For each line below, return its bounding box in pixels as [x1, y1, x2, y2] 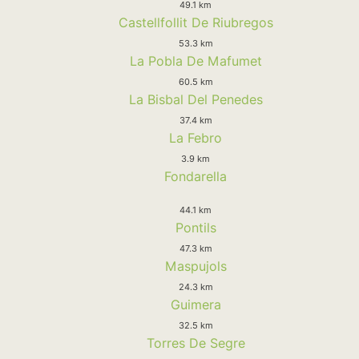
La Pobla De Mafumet [129, 52, 262, 69]
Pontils [175, 219, 216, 236]
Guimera [170, 296, 221, 313]
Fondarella [164, 167, 227, 184]
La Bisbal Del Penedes [128, 91, 263, 107]
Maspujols [164, 257, 227, 274]
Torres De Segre [146, 334, 245, 351]
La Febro [169, 129, 222, 146]
